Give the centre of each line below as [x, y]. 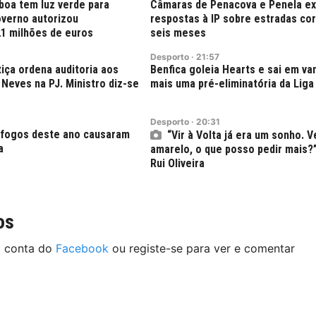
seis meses [178, 33]
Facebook [82, 249]
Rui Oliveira [177, 164]
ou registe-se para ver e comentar [202, 249]
